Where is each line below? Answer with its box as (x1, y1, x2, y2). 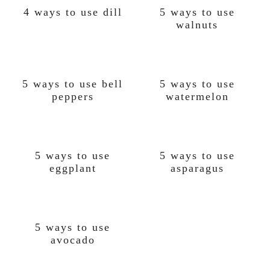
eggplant (49, 162, 96, 174)
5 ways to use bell (22, 78, 124, 90)
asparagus (170, 162, 224, 174)
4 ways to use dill (23, 6, 122, 18)
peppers (51, 90, 94, 102)
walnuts (176, 19, 219, 31)
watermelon (165, 90, 229, 102)
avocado (50, 234, 95, 246)
